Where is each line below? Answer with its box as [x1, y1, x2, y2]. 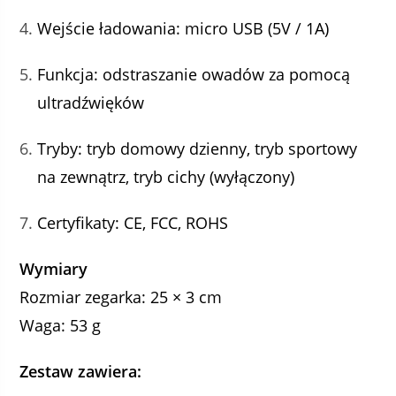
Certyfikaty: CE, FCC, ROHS [37, 212, 229, 233]
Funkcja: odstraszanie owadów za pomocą [37, 64, 351, 85]
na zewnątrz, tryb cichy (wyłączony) [37, 166, 295, 187]
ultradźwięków [37, 92, 145, 113]
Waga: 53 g [19, 315, 102, 336]
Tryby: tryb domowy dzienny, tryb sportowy [37, 138, 358, 159]
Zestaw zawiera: [19, 361, 142, 382]
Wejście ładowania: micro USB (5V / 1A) [37, 18, 330, 39]
